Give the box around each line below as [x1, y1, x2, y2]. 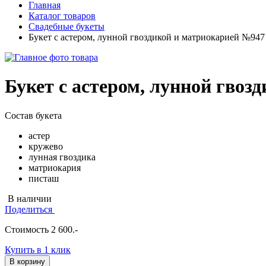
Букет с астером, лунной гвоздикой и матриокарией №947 [28, 32, 265, 42]
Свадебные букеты [28, 21, 104, 31]
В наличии [5, 193, 52, 204]
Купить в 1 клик [5, 244, 71, 255]
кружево [28, 141, 63, 151]
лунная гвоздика [28, 151, 96, 162]
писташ [28, 173, 59, 183]
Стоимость [5, 224, 51, 235]
